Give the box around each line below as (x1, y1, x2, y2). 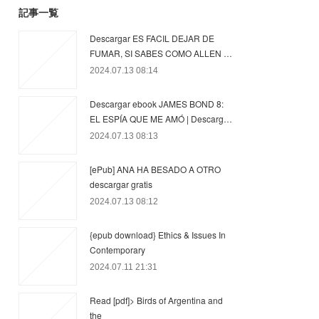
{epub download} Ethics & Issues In (90, 229, 226, 241)
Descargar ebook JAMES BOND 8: (90, 98, 224, 110)
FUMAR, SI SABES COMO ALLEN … (90, 47, 232, 59)
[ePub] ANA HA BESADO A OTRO (90, 163, 221, 175)
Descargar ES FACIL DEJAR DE (90, 32, 214, 44)
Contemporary (90, 244, 145, 256)
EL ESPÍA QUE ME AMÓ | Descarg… (90, 113, 232, 125)
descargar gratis (90, 178, 152, 190)
